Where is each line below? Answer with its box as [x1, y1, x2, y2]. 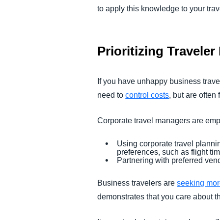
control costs [125, 90, 169, 99]
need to [97, 90, 126, 99]
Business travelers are [97, 178, 177, 187]
